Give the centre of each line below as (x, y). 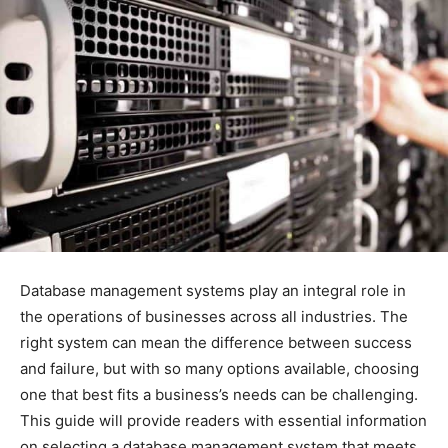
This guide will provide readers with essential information (223, 420)
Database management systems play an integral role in (213, 290)
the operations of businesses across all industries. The (214, 316)
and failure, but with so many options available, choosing (219, 368)
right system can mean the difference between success (216, 342)
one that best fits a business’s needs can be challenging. (219, 394)
